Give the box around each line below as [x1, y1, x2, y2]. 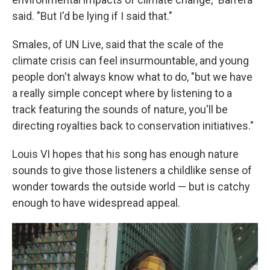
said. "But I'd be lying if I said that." [12, 10, 172, 22]
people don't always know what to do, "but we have [12, 71, 253, 83]
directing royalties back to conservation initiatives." [12, 119, 254, 132]
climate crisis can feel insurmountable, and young [12, 54, 249, 67]
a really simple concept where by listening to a [12, 87, 232, 99]
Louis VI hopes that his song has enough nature [12, 148, 239, 160]
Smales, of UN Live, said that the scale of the [12, 38, 224, 51]
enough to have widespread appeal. [12, 196, 180, 209]
